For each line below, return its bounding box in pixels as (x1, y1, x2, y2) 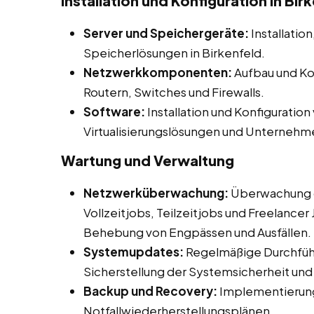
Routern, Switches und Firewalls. (83, 84, 264, 100)
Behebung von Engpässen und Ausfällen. (83, 224, 311, 240)
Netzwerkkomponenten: (83, 64, 232, 81)
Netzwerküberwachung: (83, 185, 228, 201)
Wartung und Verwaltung (61, 151, 234, 170)
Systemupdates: (83, 244, 184, 260)
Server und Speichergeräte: (83, 25, 249, 41)
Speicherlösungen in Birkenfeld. (83, 45, 265, 61)
